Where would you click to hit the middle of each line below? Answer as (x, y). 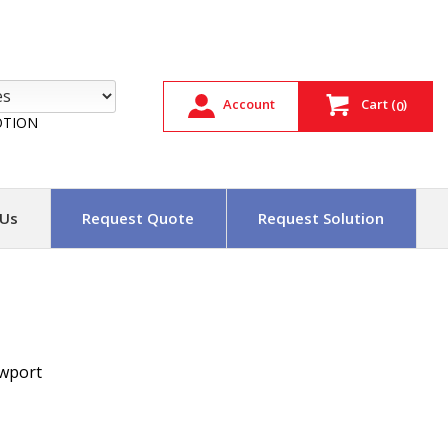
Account (249, 104)
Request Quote (137, 218)
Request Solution (320, 218)
